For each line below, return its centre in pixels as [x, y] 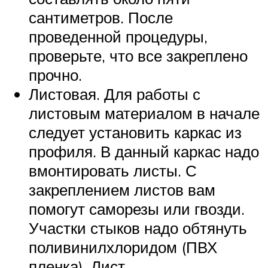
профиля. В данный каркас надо [144, 151]
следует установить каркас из [135, 132]
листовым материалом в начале [144, 113]
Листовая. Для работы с [115, 94]
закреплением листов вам [122, 189]
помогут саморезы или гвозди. [137, 208]
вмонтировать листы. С [113, 170]
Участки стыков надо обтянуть [138, 228]
